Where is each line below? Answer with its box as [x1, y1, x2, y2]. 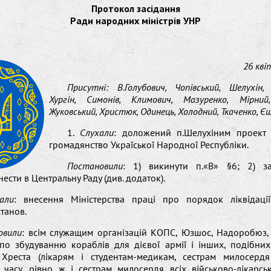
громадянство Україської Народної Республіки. [48, 139, 249, 151]
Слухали [79, 126, 114, 139]
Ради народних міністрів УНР [70, 15, 201, 27]
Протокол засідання [91, 2, 180, 15]
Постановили [67, 160, 123, 172]
